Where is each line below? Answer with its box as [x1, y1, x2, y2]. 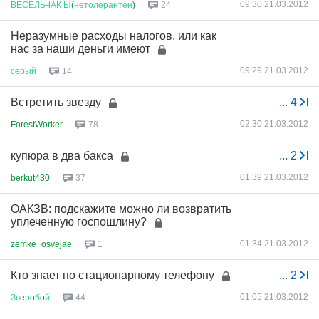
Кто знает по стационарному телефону [11, 269, 214, 281]
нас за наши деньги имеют [11, 43, 150, 55]
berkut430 [11, 172, 50, 183]
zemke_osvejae [11, 239, 72, 249]
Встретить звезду [11, 96, 101, 108]
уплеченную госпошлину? [11, 216, 147, 228]
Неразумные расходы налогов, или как [11, 30, 216, 42]
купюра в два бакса [11, 150, 113, 162]
